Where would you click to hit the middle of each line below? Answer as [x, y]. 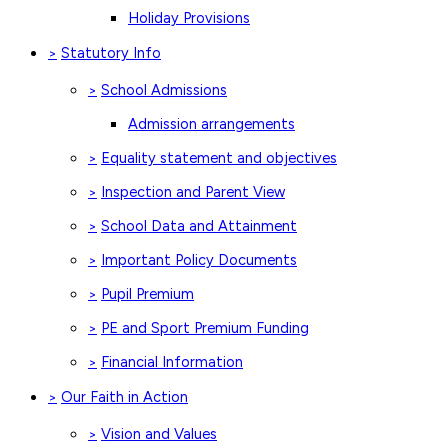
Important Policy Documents [199, 259]
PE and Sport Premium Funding [205, 327]
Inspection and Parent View [193, 191]
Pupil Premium [147, 293]
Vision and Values [159, 433]
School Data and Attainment [199, 225]
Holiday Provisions [189, 17]
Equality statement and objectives [219, 157]
